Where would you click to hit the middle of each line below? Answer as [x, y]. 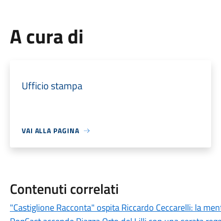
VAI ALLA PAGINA [50, 130]
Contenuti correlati [64, 189]
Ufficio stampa [52, 86]
